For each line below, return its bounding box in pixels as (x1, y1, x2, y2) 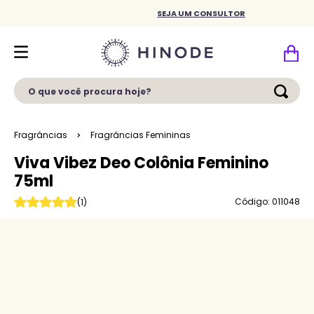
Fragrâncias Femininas (90, 128, 191, 141)
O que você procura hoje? (13, 76, 151, 90)
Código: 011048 (235, 196, 300, 207)
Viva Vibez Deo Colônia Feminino (14, 152, 268, 174)
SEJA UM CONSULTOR (157, 8, 245, 19)
